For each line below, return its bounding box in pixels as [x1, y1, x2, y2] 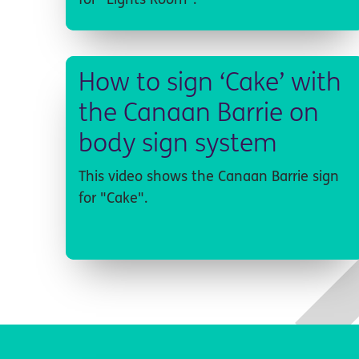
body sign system [79, 131, 278, 158]
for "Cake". [79, 191, 148, 207]
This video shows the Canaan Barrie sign [79, 169, 340, 185]
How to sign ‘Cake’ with [79, 71, 342, 97]
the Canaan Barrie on [79, 101, 320, 127]
